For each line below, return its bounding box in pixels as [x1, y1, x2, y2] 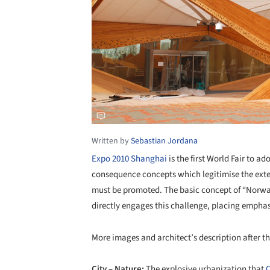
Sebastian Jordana [131, 135, 198, 148]
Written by [92, 135, 131, 148]
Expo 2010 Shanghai [92, 152, 167, 166]
